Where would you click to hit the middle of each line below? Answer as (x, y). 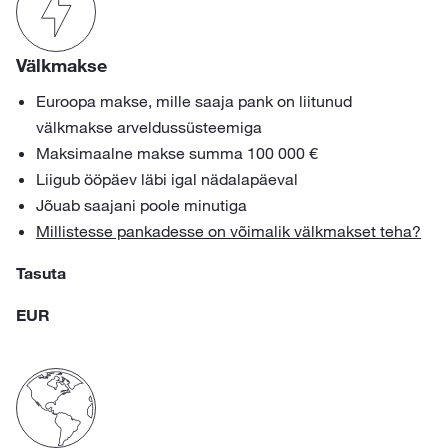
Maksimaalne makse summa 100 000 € (177, 153)
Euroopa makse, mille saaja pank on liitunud (194, 101)
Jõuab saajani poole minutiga (141, 205)
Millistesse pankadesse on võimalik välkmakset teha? (228, 231)
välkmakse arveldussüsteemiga (149, 127)
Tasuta (41, 273)
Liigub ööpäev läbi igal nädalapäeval (167, 179)
